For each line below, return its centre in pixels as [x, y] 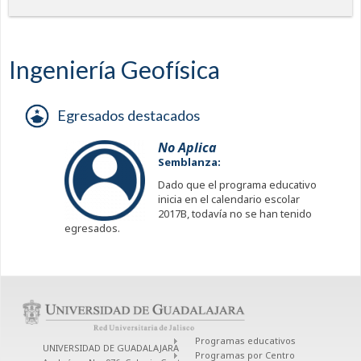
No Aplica [187, 148]
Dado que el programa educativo [237, 185]
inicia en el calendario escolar [229, 199]
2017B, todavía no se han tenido [235, 214]
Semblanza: [191, 162]
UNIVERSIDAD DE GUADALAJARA [111, 348]
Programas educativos [246, 341]
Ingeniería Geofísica [114, 70]
